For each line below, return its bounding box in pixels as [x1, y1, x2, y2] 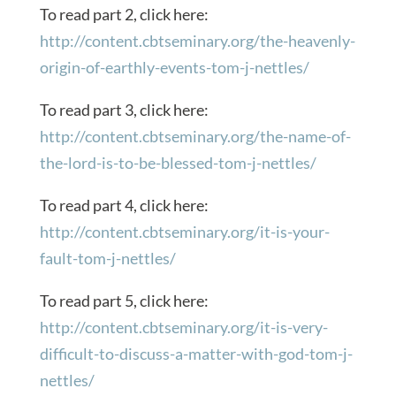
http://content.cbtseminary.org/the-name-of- [39, 126, 351, 147]
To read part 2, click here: [39, 4, 209, 25]
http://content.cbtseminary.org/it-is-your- [39, 222, 330, 242]
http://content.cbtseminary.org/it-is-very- [39, 317, 328, 338]
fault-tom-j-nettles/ [39, 248, 176, 269]
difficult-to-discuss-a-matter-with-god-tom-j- [39, 344, 353, 364]
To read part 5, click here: [39, 291, 209, 311]
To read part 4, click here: [39, 195, 209, 216]
